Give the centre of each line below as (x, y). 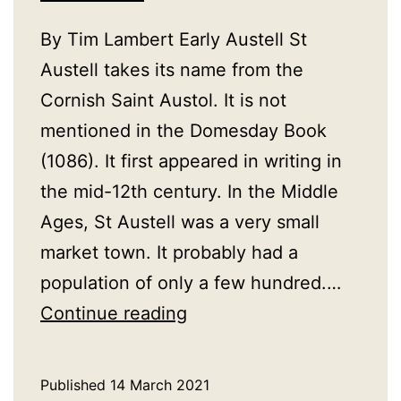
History (216, 343)
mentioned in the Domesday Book (183, 131)
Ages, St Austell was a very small (180, 222)
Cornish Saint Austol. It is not (163, 101)
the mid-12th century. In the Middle (189, 192)
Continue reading (114, 314)
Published (75, 385)
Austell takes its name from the (172, 70)
